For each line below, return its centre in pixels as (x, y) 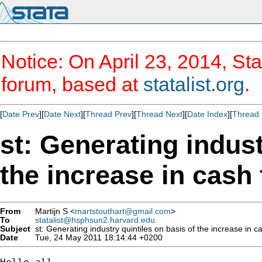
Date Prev (21, 114)
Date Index (207, 114)
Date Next (62, 114)
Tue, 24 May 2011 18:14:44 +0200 (96, 237)
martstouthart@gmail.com (123, 211)
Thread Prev (108, 114)
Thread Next (159, 114)
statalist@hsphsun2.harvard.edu (95, 220)
